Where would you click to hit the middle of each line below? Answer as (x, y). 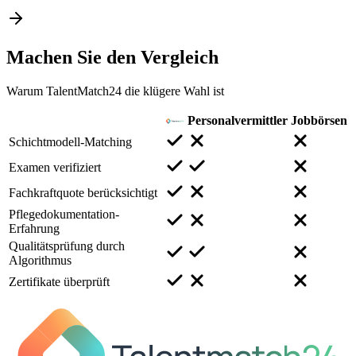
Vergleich (180, 57)
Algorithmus (40, 260)
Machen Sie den (74, 57)
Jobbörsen (319, 120)
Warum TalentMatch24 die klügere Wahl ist (115, 91)
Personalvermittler (238, 120)
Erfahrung (34, 228)
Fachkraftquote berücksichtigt (83, 192)
